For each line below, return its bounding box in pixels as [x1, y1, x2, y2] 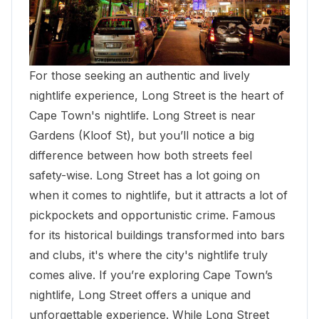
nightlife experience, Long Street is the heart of [29, 88, 284, 103]
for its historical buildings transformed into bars [29, 227, 285, 242]
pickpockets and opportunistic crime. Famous [29, 207, 276, 222]
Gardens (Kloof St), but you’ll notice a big [29, 127, 254, 142]
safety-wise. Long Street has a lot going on [29, 167, 260, 182]
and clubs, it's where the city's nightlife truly [29, 247, 268, 262]
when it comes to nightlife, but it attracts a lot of [29, 187, 288, 202]
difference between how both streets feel [29, 147, 252, 162]
